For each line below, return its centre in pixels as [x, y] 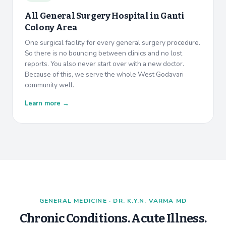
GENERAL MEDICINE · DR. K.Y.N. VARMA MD [113, 201]
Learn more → [47, 104]
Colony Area [51, 28]
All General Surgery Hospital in [93, 16]
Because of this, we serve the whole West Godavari [104, 75]
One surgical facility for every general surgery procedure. [112, 43]
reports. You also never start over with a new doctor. [104, 64]
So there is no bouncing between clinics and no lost [103, 53]
